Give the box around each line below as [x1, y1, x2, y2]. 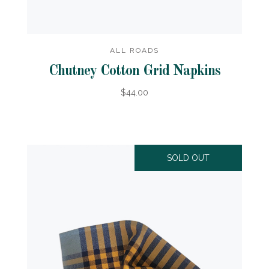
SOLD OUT [167, 153, 210, 163]
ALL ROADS [110, 46, 159, 55]
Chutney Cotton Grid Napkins [49, 64, 220, 79]
